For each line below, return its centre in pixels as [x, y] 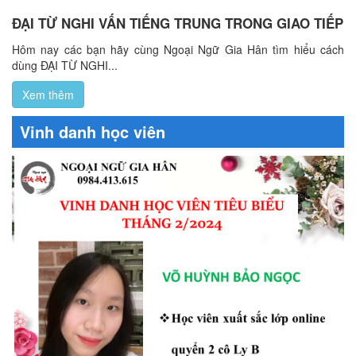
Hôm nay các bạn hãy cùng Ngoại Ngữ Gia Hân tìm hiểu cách [178, 49]
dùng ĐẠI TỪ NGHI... [65, 65]
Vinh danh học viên [93, 131]
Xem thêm [48, 94]
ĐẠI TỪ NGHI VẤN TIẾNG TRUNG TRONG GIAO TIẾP [178, 23]
